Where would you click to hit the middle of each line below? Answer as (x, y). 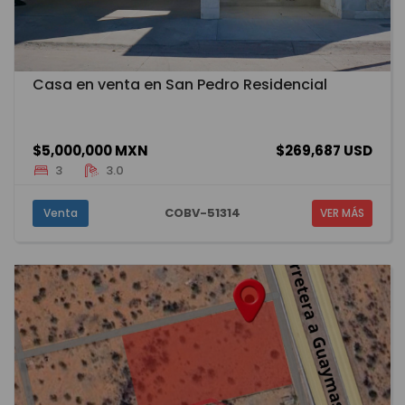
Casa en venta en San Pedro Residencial (180, 84)
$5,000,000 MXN (90, 150)
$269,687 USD (324, 150)
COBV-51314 (202, 212)
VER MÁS (342, 212)
